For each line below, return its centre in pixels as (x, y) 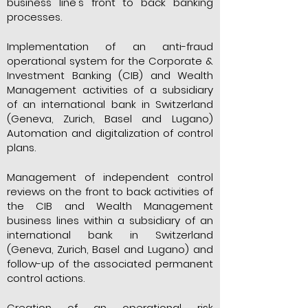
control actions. (46, 278)
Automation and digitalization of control (110, 133)
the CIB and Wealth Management (110, 206)
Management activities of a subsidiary (110, 90)
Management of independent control (110, 177)
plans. (21, 147)
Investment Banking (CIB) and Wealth (110, 75)
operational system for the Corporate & (110, 61)
